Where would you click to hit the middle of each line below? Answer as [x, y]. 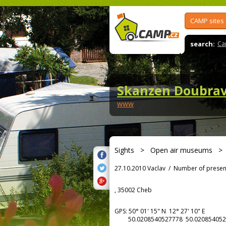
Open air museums [181, 150]
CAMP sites [207, 21]
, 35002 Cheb [133, 190]
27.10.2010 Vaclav [140, 168]
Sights [124, 150]
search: [203, 44]
